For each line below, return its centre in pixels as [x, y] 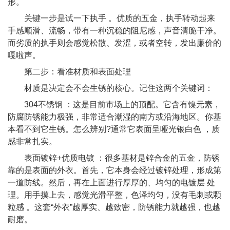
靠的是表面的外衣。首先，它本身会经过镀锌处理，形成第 [114, 170]
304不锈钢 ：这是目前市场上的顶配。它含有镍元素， [114, 104]
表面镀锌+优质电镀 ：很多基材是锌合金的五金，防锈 [114, 158]
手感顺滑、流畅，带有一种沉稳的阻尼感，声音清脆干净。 [114, 30]
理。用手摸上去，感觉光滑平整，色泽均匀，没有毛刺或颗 [114, 195]
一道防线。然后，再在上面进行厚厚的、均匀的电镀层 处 [111, 182]
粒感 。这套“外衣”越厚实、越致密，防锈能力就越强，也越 [114, 207]
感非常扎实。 [32, 141]
